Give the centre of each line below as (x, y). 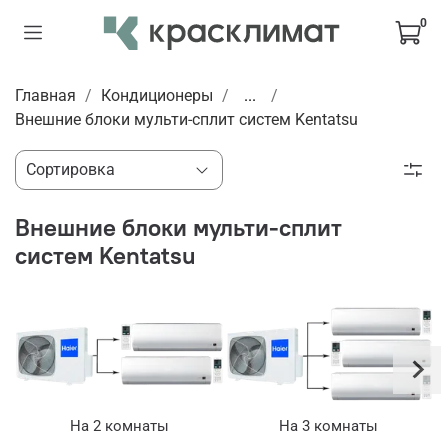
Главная (45, 95)
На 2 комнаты (119, 426)
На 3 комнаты (328, 426)
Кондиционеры (157, 95)
